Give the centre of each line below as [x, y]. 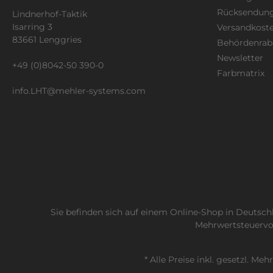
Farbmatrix [241, 73]
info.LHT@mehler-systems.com [79, 90]
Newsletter [240, 58]
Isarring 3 [32, 27]
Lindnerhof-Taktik [50, 14]
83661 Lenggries [47, 39]
